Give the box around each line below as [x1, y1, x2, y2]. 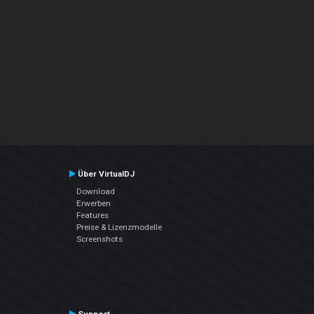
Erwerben [76, 198, 111, 209]
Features [76, 210, 109, 221]
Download [76, 186, 115, 197]
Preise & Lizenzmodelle [76, 222, 162, 233]
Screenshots [76, 234, 123, 245]
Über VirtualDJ [75, 169, 135, 179]
